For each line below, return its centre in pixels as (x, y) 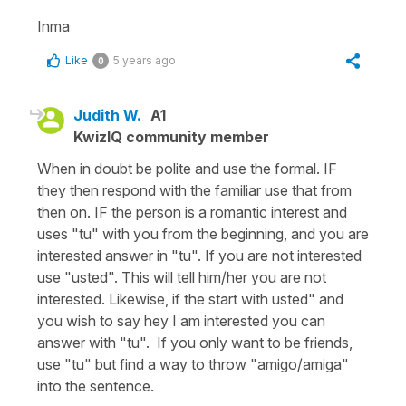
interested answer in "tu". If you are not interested (199, 255)
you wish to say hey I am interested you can (181, 320)
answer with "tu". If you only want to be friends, (195, 342)
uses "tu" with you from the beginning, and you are (203, 233)
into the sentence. (97, 386)
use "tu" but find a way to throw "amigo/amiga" (193, 364)
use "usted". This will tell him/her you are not (182, 277)
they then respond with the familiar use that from (194, 190)
